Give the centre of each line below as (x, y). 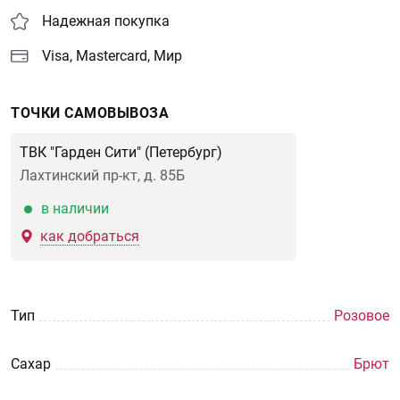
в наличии (75, 208)
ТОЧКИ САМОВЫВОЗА (90, 113)
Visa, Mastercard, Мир (112, 56)
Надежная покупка (106, 21)
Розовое (362, 316)
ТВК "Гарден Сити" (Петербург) (121, 152)
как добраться (90, 236)
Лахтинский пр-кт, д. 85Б (102, 175)
